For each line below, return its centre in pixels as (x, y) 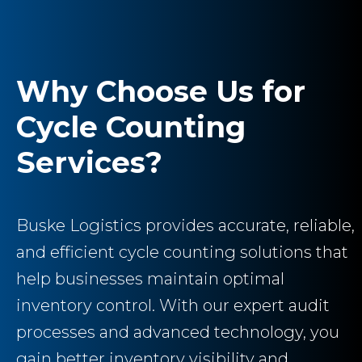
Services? (89, 163)
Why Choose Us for (161, 92)
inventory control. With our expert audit (173, 306)
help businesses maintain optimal (150, 279)
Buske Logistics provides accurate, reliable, (185, 226)
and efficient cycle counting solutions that (182, 253)
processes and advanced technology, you (178, 333)
